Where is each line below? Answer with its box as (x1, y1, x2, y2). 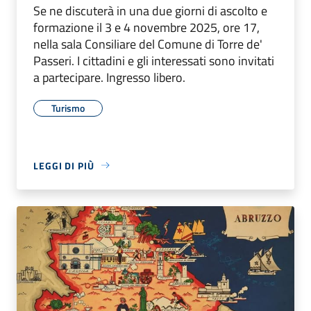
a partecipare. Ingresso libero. (33, 67, 185, 87)
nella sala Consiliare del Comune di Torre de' (33, 34, 262, 53)
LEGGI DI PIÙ (33, 158, 94, 173)
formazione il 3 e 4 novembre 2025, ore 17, (33, 17, 260, 37)
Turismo (51, 100, 85, 115)
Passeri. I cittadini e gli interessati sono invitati (33, 51, 274, 70)
